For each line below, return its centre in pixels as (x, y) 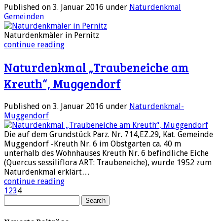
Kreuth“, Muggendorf (62, 83)
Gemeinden (24, 16)
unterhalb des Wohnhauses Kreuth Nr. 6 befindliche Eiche (106, 153)
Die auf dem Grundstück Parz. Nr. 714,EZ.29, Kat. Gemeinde (109, 134)
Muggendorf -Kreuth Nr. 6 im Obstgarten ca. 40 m (92, 144)
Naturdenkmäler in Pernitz (52, 35)
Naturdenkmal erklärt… (47, 172)
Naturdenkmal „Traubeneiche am (96, 67)
